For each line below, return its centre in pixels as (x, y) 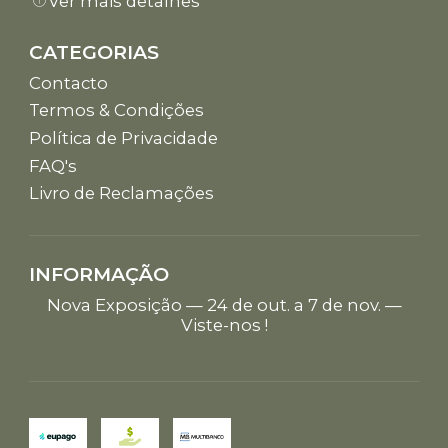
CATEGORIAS (93, 52)
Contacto (68, 82)
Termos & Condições (116, 110)
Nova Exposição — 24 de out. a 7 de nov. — (224, 304)
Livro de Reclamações (121, 193)
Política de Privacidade (123, 137)
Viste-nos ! (224, 324)
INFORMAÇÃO (98, 274)
